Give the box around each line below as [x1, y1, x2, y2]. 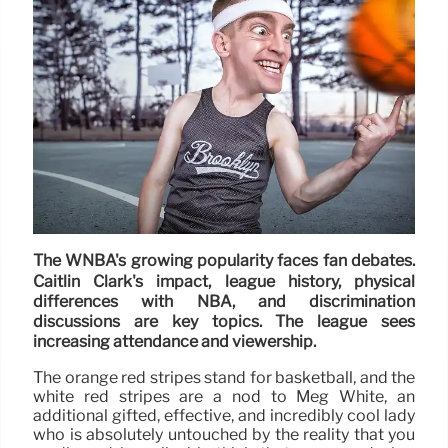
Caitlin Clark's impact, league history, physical [33, 271, 415, 291]
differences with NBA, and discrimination [33, 292, 415, 312]
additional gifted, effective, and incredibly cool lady [33, 405, 415, 425]
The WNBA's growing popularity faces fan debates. [33, 251, 415, 271]
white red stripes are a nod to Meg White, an [33, 386, 415, 406]
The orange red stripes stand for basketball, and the [33, 367, 415, 387]
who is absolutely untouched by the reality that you [33, 424, 415, 444]
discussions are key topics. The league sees [33, 312, 415, 332]
